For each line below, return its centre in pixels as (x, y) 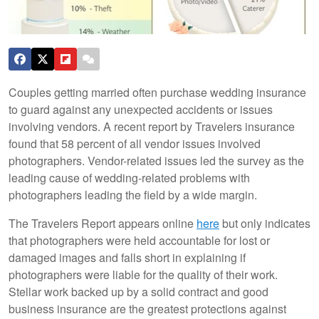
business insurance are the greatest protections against (147, 308)
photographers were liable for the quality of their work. (143, 274)
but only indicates (265, 223)
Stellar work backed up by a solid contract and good (138, 291)
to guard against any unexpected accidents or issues (141, 109)
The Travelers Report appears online (103, 223)
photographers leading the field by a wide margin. (133, 194)
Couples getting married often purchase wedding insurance (157, 92)
